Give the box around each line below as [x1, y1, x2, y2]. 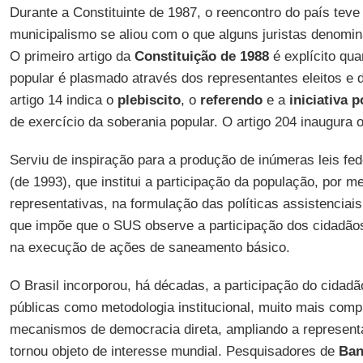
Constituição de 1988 [134, 49, 269, 64]
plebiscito [117, 92, 181, 108]
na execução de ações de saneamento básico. [9, 240, 290, 255]
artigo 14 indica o [9, 92, 117, 108]
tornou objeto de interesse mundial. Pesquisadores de [9, 344, 339, 359]
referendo [199, 92, 263, 108]
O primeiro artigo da [9, 49, 135, 64]
